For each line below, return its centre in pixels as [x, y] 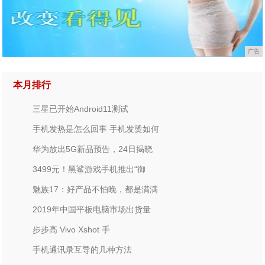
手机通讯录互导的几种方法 [83, 250]
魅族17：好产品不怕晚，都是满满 [96, 189]
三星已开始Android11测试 [81, 109]
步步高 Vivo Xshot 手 [72, 230]
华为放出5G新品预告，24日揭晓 [93, 149]
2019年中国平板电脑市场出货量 [92, 209]
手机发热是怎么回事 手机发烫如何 [96, 129]
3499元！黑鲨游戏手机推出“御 [89, 169]
